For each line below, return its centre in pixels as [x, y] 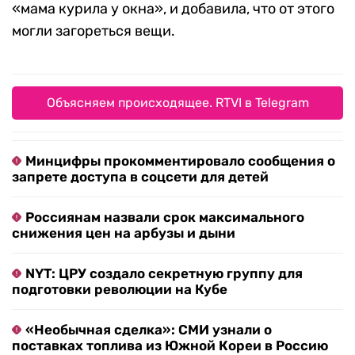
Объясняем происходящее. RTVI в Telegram [177, 103]
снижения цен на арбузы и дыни [124, 233]
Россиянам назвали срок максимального [165, 218]
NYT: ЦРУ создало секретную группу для [164, 274]
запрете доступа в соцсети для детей [140, 177]
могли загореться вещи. [94, 31]
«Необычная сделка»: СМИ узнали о [149, 330]
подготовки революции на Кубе [120, 290]
